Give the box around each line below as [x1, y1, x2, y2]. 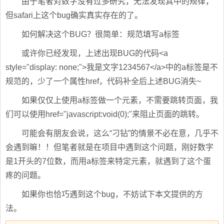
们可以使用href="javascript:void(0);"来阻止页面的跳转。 [5, 110, 204, 119]
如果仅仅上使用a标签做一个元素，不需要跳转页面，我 [21, 96, 218, 105]
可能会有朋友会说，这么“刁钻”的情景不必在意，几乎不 [21, 129, 218, 138]
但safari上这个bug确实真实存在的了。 [5, 11, 142, 20]
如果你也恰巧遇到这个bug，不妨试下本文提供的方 [21, 190, 203, 199]
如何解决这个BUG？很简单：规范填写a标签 [21, 30, 179, 39]
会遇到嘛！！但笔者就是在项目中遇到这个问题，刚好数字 [5, 143, 213, 152]
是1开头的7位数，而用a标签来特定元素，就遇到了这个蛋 [5, 157, 211, 166]
